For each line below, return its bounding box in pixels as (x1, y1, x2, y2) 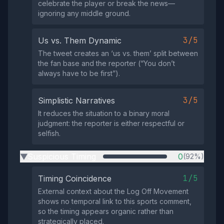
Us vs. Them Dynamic (38, 35, 121, 45)
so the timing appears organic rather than (38, 207, 173, 215)
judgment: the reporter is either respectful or (38, 119, 184, 127)
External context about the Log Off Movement (38, 187, 188, 195)
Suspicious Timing (27, 151, 96, 161)
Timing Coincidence (38, 173, 111, 183)
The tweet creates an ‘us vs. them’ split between (38, 49, 198, 57)
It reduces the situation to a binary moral (38, 109, 169, 117)
